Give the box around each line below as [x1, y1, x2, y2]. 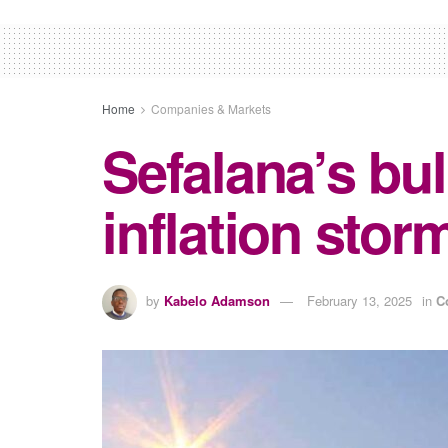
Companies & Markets [151, 100, 271, 118]
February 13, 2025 [307, 290, 412, 310]
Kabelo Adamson [164, 290, 270, 310]
